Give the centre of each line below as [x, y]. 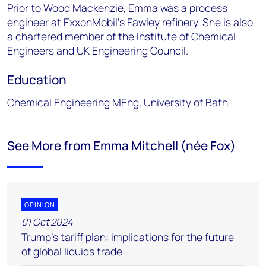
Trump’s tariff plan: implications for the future [128, 237]
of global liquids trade [72, 251]
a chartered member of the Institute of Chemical [121, 37]
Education [38, 80]
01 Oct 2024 [47, 222]
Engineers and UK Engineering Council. [98, 51]
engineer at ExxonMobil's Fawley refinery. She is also [130, 22]
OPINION [40, 205]
